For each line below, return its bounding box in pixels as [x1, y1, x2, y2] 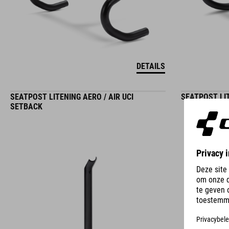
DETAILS [136, 61, 165, 71]
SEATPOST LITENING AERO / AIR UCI [10, 92, 133, 102]
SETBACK [10, 102, 42, 111]
